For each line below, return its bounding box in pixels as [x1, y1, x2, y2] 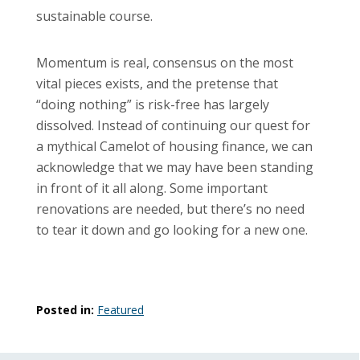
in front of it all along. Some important [36, 178, 268, 197]
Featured [97, 301, 144, 317]
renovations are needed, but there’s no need [36, 199, 305, 218]
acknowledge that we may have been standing [36, 157, 313, 176]
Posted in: [36, 301, 97, 317]
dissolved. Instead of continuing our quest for [36, 116, 310, 134]
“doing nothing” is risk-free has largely [36, 95, 269, 113]
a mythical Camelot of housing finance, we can [36, 137, 313, 155]
